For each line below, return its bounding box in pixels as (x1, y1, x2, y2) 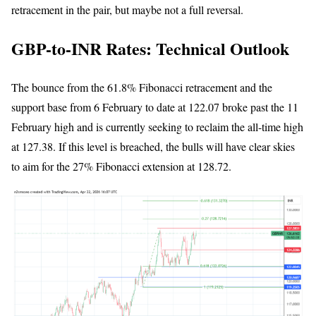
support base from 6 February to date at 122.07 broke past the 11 (11, 99, 298, 115)
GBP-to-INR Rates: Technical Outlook (11, 36, 289, 61)
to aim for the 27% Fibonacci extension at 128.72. (11, 159, 231, 174)
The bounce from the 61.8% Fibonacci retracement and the (11, 80, 272, 95)
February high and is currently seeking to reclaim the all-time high (11, 119, 303, 135)
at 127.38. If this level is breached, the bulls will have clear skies (11, 139, 295, 154)
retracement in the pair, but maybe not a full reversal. (11, 2, 243, 18)
